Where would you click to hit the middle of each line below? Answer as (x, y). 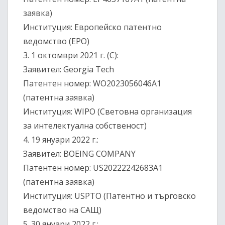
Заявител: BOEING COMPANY (79, 154)
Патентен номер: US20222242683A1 (93, 168)
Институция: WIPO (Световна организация (107, 112)
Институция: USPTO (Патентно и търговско (109, 196)
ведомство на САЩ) (62, 210)
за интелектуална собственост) (85, 126)
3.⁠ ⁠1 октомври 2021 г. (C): (71, 55)
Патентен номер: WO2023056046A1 (92, 84)
